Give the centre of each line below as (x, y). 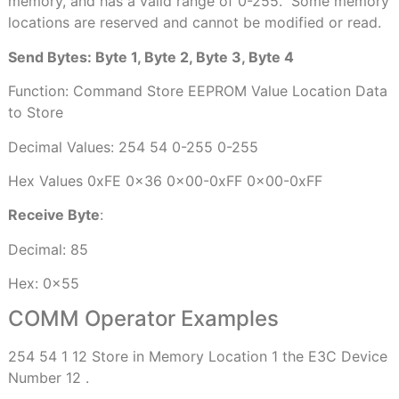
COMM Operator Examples (143, 319)
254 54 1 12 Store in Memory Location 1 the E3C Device (197, 357)
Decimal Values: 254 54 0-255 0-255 (133, 147)
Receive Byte (53, 215)
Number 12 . (50, 378)
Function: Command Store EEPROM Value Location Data (197, 91)
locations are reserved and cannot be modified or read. (194, 23)
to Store (35, 113)
